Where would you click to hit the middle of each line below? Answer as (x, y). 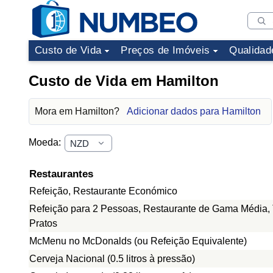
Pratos (43, 223)
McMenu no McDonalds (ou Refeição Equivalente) (138, 241)
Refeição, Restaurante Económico (103, 191)
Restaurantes (61, 174)
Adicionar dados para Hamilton (194, 111)
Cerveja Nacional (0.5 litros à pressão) (112, 259)
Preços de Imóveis (165, 50)
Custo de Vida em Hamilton (124, 81)
